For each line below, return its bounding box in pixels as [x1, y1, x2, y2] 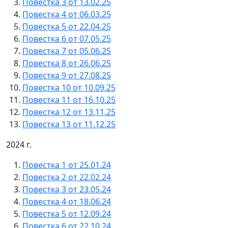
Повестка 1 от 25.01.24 [22, 159, 111, 170]
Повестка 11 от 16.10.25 [22, 94, 116, 105]
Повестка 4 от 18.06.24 [22, 196, 111, 207]
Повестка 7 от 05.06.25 [22, 45, 111, 56]
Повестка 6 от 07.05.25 [22, 33, 111, 44]
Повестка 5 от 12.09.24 [22, 208, 111, 219]
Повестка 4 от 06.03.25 [22, 9, 111, 20]
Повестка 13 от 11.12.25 [22, 119, 116, 130]
